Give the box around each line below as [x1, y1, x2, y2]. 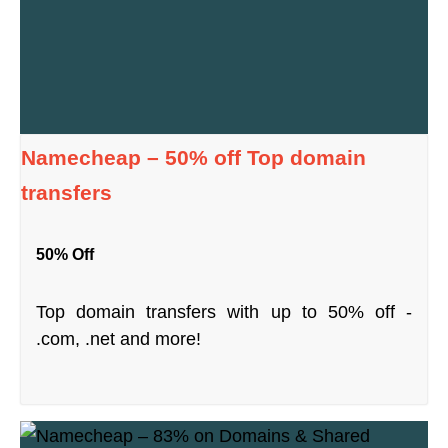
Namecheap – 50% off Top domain [21, 145, 367, 169]
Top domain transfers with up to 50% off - [36, 301, 412, 322]
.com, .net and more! [36, 328, 202, 349]
